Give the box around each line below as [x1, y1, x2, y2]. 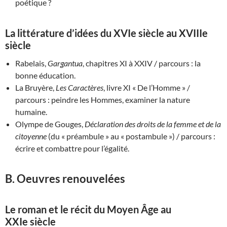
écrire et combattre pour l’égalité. [15, 143, 129, 153]
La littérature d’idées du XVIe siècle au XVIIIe [5, 26, 208, 39]
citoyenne [15, 131, 47, 141]
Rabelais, [15, 58, 48, 68]
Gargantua [48, 58, 83, 68]
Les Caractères [56, 82, 103, 92]
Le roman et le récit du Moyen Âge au [5, 203, 171, 215]
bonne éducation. [15, 70, 75, 80]
